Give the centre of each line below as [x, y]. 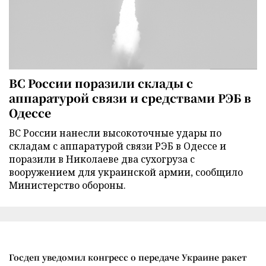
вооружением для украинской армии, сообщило [126, 172]
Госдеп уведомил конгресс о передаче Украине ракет [128, 257]
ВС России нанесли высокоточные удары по [115, 133]
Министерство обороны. [67, 185]
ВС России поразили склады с [101, 83]
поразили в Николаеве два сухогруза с [102, 159]
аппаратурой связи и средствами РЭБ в [130, 97]
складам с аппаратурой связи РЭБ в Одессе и [118, 146]
